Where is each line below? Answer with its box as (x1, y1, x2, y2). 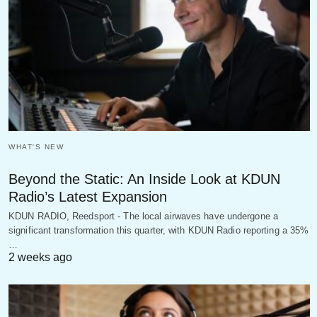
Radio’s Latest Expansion (8, 188, 167, 204)
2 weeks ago (8, 250, 72, 263)
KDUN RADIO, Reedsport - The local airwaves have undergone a (8, 210, 278, 221)
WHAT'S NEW (8, 142, 64, 151)
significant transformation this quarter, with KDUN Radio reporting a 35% (8, 224, 309, 236)
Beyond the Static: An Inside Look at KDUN (8, 171, 280, 187)
